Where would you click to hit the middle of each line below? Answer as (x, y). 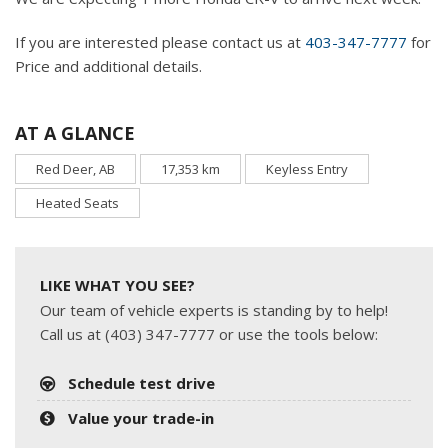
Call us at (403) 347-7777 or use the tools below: (209, 333)
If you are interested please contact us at (160, 41)
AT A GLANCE (75, 132)
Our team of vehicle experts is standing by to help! (214, 309)
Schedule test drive (142, 382)
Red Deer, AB (75, 168)
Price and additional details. (108, 65)
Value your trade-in (141, 417)
